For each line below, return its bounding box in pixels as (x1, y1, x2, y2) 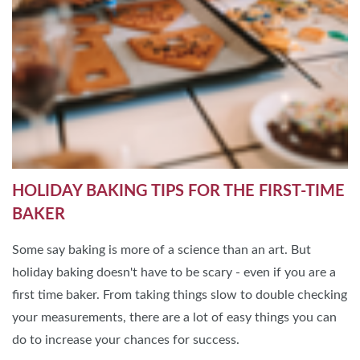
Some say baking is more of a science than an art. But (12, 243, 311, 257)
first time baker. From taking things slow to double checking (12, 288, 347, 302)
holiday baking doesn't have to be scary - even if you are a (12, 266, 336, 280)
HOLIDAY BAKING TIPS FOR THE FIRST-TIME (12, 183, 345, 200)
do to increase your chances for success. (12, 333, 239, 347)
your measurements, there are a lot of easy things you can (12, 311, 337, 325)
